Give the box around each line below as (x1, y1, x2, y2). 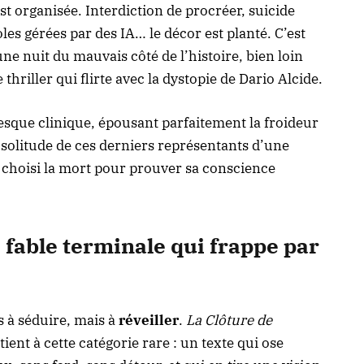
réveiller (119, 310, 179, 329)
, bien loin (239, 47, 303, 66)
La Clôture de (186, 310, 272, 329)
